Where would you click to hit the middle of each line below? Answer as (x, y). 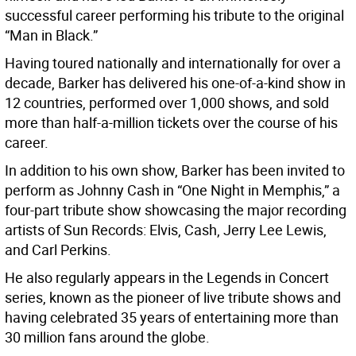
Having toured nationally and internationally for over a (173, 63)
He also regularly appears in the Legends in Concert (167, 278)
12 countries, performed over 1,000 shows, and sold (167, 103)
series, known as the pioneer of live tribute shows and (173, 298)
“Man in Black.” (51, 35)
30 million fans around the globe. (107, 337)
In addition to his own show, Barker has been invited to (175, 170)
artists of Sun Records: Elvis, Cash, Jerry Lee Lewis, (166, 230)
